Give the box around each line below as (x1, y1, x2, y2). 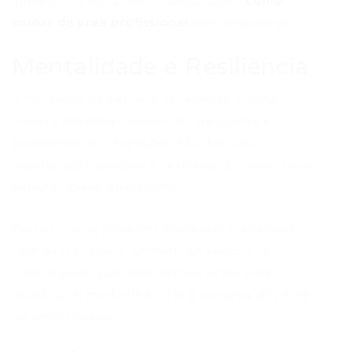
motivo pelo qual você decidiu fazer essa (12, 265, 273, 280)
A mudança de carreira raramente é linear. (12, 91, 287, 107)
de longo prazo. (12, 309, 115, 324)
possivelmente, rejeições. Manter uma (12, 135, 258, 151)
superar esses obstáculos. (12, 179, 182, 195)
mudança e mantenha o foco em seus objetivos (12, 287, 317, 302)
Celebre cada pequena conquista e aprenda (12, 221, 296, 236)
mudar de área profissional (12, 15, 188, 31)
